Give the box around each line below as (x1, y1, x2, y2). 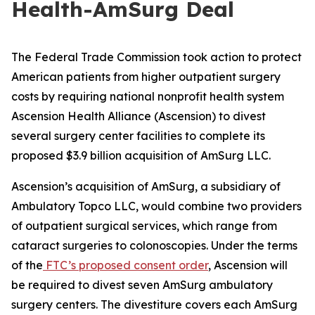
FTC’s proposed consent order (43, 258, 208, 272)
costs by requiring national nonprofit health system (11, 89, 284, 103)
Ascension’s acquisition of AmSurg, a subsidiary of (11, 179, 281, 193)
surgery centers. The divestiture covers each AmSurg (11, 297, 297, 311)
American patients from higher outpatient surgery (11, 70, 281, 84)
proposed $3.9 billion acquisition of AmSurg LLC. (11, 148, 271, 162)
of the (11, 258, 43, 272)
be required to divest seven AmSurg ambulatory (11, 278, 273, 292)
